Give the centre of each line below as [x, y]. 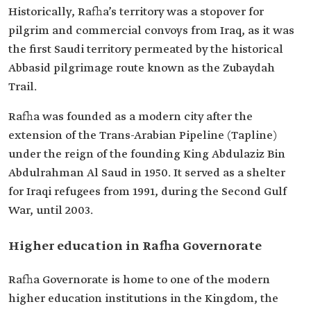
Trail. [23, 87]
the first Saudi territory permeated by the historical [146, 50]
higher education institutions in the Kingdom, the [143, 299]
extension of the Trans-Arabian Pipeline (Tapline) [143, 136]
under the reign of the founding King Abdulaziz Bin [147, 154]
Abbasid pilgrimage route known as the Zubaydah [142, 68]
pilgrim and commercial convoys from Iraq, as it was [151, 31]
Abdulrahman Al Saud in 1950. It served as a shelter [147, 173]
